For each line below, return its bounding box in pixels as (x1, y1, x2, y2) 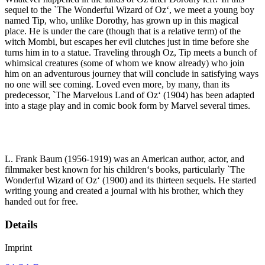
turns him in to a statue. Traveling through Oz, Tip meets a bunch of (5, 47, 257, 58)
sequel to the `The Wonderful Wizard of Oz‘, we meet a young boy (5, 5, 254, 15)
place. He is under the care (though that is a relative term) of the (5, 26, 241, 37)
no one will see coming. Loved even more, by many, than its (5, 79, 230, 90)
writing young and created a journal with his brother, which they (5, 186, 244, 196)
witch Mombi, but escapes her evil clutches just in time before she (5, 37, 249, 47)
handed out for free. (5, 196, 78, 207)
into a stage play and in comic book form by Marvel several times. (5, 101, 250, 111)
